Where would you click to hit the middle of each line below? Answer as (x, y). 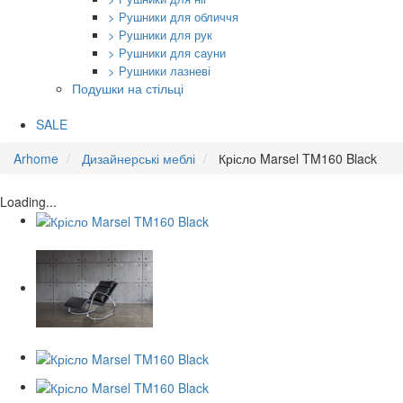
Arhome (36, 158)
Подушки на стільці (128, 88)
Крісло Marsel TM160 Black (298, 158)
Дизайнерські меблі (139, 158)
